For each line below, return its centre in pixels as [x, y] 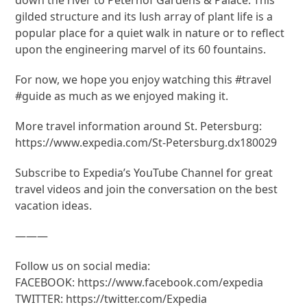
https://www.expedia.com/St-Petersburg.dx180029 [146, 142]
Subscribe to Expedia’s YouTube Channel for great [144, 172]
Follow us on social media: [83, 266]
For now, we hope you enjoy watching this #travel [144, 79]
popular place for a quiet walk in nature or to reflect [150, 33]
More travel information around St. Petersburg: [139, 126]
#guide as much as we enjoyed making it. [122, 96]
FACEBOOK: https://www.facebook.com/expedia [139, 282]
